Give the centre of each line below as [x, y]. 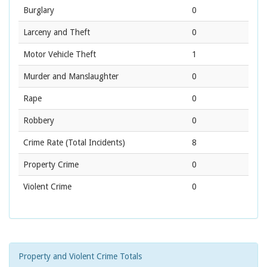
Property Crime [51, 165]
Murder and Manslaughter [71, 77]
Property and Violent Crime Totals [80, 257]
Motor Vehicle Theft [60, 55]
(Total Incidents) [94, 143]
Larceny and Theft [57, 32]
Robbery [39, 121]
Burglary [39, 10]
